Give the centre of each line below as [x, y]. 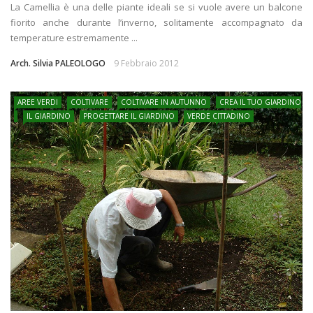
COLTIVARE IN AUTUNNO [164, 102]
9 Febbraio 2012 [146, 64]
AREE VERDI [38, 102]
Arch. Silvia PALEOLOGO [58, 64]
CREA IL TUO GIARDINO [260, 102]
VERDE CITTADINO [219, 116]
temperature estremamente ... [74, 38]
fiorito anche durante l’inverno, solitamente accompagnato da [156, 23]
